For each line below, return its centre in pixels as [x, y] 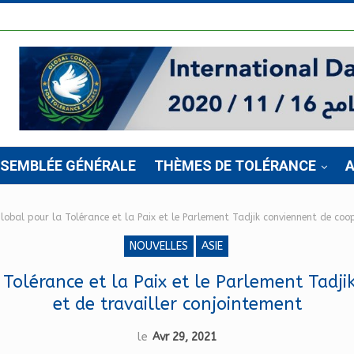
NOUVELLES [158, 246]
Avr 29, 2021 [185, 337]
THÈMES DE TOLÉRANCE [235, 166]
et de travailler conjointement [177, 304]
